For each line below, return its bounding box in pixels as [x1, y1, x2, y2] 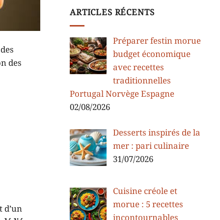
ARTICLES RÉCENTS [70, 7, 155, 18]
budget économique [112, 49, 191, 60]
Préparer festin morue [112, 35, 201, 47]
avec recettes [112, 62, 164, 73]
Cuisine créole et [112, 186, 177, 197]
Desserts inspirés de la [112, 128, 200, 139]
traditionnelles [112, 75, 171, 86]
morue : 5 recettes [112, 199, 183, 210]
